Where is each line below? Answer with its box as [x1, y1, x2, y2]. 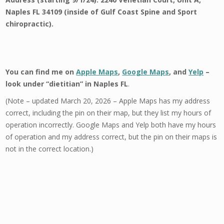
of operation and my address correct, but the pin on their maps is [5, 132, 217, 141]
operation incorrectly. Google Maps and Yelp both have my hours [5, 120, 216, 129]
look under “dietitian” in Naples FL [5, 79, 128, 88]
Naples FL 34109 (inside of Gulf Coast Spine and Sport [5, 7, 197, 16]
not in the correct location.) [5, 144, 94, 153]
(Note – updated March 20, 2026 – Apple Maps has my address [5, 96, 210, 105]
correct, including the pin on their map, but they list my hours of [5, 108, 211, 117]
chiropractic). [5, 19, 54, 28]
